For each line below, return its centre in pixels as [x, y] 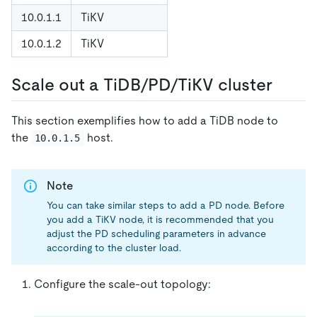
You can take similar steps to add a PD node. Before [166, 206]
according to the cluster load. [114, 248]
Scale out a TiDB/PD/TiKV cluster [142, 84]
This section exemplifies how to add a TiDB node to [145, 120]
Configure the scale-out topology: [122, 284]
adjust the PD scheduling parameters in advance [156, 234]
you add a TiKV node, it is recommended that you [160, 220]
